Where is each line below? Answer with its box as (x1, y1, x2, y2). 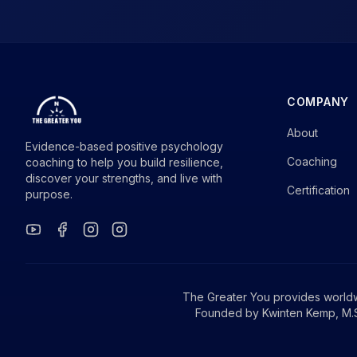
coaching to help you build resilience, (25, 155, 223, 169)
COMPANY (287, 95, 349, 108)
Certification (287, 183, 350, 197)
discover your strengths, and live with (25, 171, 222, 185)
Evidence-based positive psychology (25, 139, 223, 153)
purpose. (25, 187, 73, 201)
